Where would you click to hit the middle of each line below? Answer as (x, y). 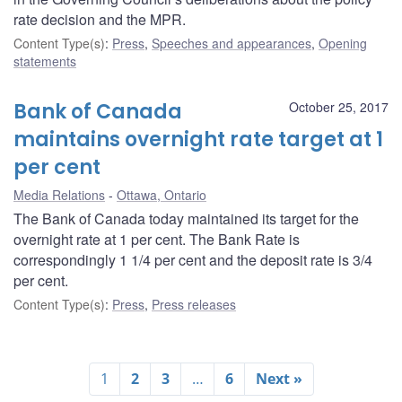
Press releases (194, 304)
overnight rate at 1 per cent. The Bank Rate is (157, 239)
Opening (343, 43)
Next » (279, 378)
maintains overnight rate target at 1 (198, 139)
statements (45, 61)
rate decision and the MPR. (100, 19)
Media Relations (59, 194)
